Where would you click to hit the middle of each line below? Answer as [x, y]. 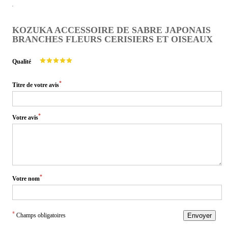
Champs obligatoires [40, 215]
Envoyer [199, 215]
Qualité [22, 61]
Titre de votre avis [36, 85]
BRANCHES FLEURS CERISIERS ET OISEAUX [112, 39]
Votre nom [26, 178]
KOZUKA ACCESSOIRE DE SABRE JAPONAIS [111, 30]
